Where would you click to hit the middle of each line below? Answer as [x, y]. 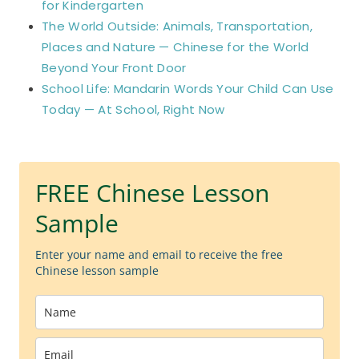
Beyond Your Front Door [114, 67]
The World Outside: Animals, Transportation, [177, 26]
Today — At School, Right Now [133, 109]
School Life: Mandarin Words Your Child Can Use [188, 88]
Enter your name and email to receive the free [159, 254]
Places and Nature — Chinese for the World [175, 46]
